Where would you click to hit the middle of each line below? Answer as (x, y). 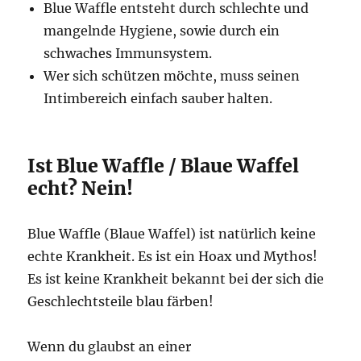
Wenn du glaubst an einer (110, 346)
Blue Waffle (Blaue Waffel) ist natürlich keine (172, 234)
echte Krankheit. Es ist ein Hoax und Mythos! (173, 256)
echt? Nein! (81, 188)
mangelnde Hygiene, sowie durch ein (162, 31)
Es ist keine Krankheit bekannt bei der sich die (176, 279)
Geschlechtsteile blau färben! (121, 301)
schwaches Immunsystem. (128, 53)
